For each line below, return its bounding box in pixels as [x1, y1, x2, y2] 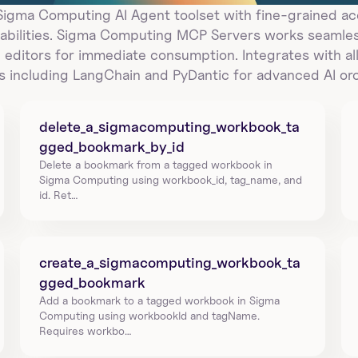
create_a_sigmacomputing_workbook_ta [39, 254, 301, 271]
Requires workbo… [39, 324, 133, 337]
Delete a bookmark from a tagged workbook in [39, 157, 273, 171]
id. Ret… [39, 188, 79, 201]
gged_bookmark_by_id [39, 138, 185, 155]
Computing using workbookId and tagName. [39, 308, 261, 322]
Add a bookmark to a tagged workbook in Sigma [39, 293, 280, 307]
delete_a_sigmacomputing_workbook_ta [39, 118, 300, 135]
